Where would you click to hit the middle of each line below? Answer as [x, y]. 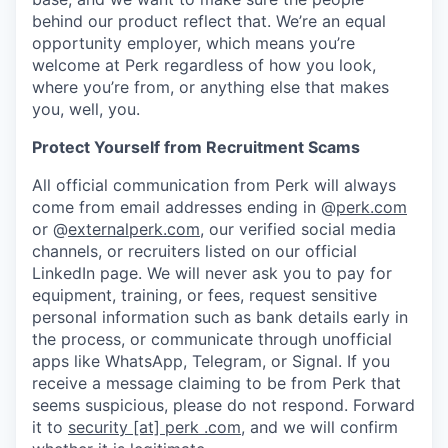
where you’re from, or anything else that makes [210, 87]
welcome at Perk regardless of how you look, [204, 65]
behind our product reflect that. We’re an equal [209, 21]
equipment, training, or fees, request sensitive [204, 295]
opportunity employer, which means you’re [193, 43]
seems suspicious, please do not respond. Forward [223, 405]
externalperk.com [134, 229]
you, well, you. [86, 109]
